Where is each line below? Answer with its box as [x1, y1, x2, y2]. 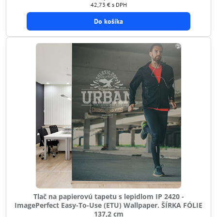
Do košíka [93, 17, 123, 26]
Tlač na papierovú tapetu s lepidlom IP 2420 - [33, 192, 184, 201]
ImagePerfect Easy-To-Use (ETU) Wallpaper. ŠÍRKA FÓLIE [15, 201, 202, 210]
